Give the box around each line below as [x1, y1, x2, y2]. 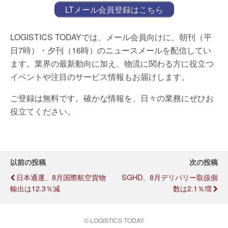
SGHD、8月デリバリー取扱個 [122, 172, 218, 182]
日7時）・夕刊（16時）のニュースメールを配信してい [10, 44, 211, 56]
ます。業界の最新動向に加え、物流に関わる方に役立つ [10, 58, 214, 69]
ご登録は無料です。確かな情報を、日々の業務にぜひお [10, 92, 214, 104]
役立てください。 [10, 105, 75, 117]
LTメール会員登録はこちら [65, 4, 163, 15]
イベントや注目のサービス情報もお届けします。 [10, 71, 189, 82]
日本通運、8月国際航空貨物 [16, 172, 106, 182]
